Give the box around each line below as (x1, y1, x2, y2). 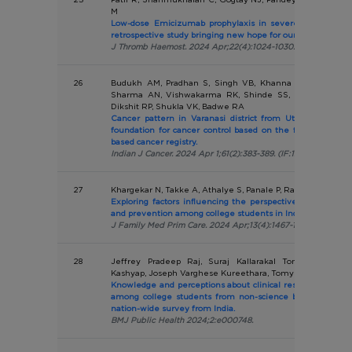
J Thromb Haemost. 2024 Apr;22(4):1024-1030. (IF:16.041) (111, 42, 338, 51)
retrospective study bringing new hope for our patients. (111, 30, 334, 39)
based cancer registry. (111, 137, 198, 146)
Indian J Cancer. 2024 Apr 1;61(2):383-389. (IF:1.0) (111, 148, 305, 158)
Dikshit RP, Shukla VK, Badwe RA (111, 101, 245, 111)
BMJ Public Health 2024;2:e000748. (111, 315, 254, 324)
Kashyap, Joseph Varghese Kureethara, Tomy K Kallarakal (111, 268, 344, 277)
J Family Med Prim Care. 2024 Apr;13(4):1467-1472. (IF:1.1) (111, 220, 339, 229)
